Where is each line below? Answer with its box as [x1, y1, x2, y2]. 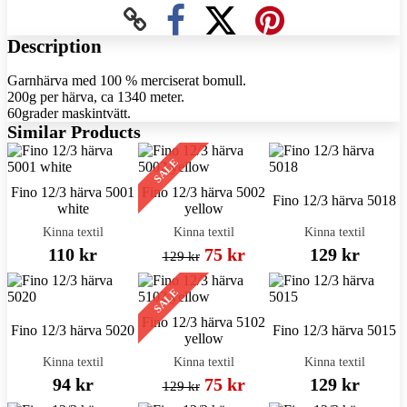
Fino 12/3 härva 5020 [11, 322, 134, 338]
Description [7, 35, 102, 57]
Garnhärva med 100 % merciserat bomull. [7, 72, 246, 88]
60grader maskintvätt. [7, 104, 131, 121]
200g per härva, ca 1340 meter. [7, 88, 184, 104]
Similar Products [7, 121, 141, 142]
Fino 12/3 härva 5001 [11, 184, 134, 200]
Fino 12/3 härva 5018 [273, 192, 396, 208]
